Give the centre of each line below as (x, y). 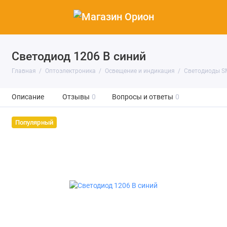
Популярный (34, 122)
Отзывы (76, 97)
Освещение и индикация (140, 71)
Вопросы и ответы (142, 97)
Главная (24, 71)
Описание (28, 97)
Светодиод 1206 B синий (79, 56)
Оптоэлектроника (70, 71)
